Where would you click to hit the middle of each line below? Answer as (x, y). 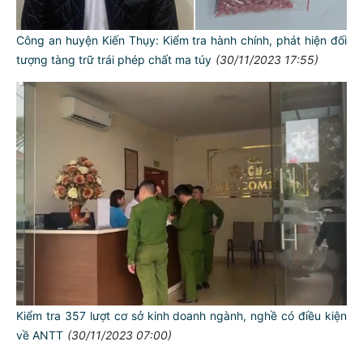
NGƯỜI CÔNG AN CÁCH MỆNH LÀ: (184, 298)
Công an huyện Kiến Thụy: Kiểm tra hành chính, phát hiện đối (181, 40)
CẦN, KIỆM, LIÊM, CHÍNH (184, 350)
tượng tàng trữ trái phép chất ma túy (114, 59)
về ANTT (40, 335)
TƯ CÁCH (184, 282)
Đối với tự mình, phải (92, 333)
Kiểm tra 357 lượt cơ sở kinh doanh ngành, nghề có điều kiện (181, 316)
